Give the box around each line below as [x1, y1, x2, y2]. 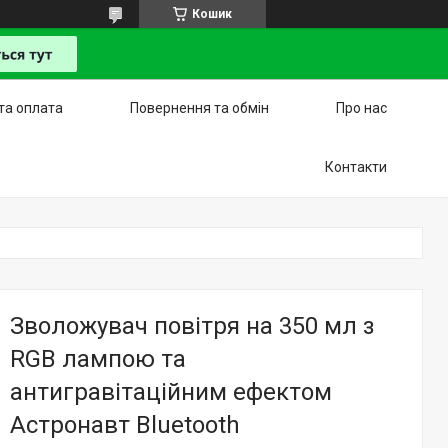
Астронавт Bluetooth [10, 411, 240, 439]
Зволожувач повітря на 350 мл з [10, 312, 375, 340]
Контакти [325, 159, 387, 175]
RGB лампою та [10, 345, 186, 373]
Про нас [336, 100, 387, 116]
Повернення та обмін [130, 100, 269, 116]
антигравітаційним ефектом [10, 378, 332, 406]
